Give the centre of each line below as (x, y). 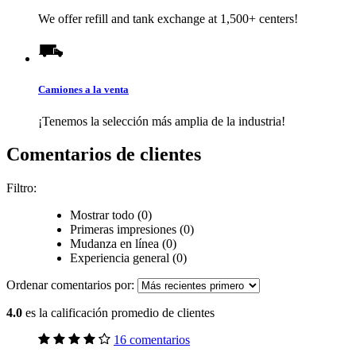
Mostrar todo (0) (111, 215)
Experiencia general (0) (128, 258)
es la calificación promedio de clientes (120, 313)
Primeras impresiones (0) (132, 230)
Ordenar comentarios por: (72, 285)
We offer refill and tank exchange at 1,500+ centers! (168, 19)
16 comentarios (152, 340)
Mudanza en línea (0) (125, 244)
